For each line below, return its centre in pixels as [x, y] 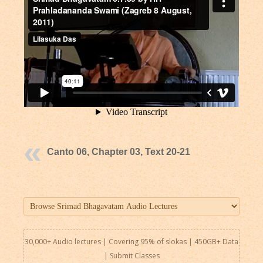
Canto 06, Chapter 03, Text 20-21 [118, 152]
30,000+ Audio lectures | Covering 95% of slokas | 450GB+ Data [131, 241]
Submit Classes [134, 255]
